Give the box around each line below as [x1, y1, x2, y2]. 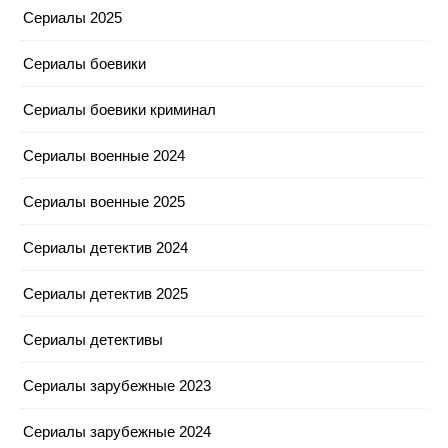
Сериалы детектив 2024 [23, 238, 188, 256]
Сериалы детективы [23, 330, 163, 348]
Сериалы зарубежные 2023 [23, 376, 211, 394]
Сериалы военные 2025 [23, 192, 185, 210]
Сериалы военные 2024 [23, 146, 185, 164]
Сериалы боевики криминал [23, 100, 216, 118]
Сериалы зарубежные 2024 [23, 422, 211, 440]
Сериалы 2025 [23, 8, 122, 26]
